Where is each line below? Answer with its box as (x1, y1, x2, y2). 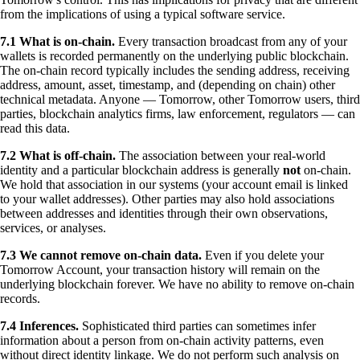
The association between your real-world (116, 149, 325, 163)
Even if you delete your (202, 248, 324, 263)
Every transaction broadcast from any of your (115, 35, 347, 49)
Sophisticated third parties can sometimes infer (79, 319, 316, 333)
